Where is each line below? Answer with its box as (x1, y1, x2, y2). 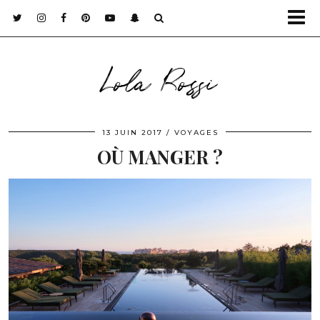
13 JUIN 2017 (101, 128, 163, 137)
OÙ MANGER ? (97, 144, 223, 169)
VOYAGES (174, 128, 219, 137)
